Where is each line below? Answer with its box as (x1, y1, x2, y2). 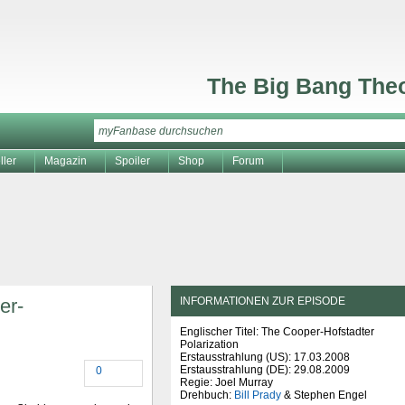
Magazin (44, 155, 87, 167)
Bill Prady (234, 389, 281, 401)
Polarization (180, 338, 239, 351)
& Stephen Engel (281, 389, 367, 401)
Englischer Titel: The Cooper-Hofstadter (180, 325, 374, 338)
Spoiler (115, 155, 150, 167)
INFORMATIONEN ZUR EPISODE (180, 295, 345, 307)
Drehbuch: (180, 389, 234, 401)
